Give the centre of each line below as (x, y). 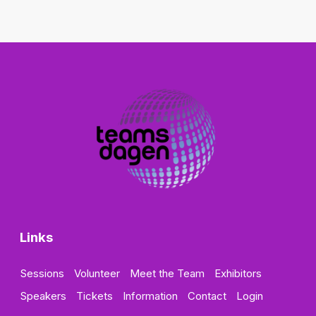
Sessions (42, 274)
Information (150, 296)
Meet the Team (167, 274)
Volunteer (97, 274)
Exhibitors (238, 274)
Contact (207, 296)
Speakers (43, 296)
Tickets (95, 296)
